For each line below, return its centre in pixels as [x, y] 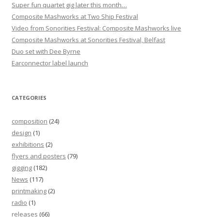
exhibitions [28, 144]
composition [30, 121]
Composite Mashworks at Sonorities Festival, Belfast [88, 40]
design [22, 133]
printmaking [29, 191]
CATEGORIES [29, 98]
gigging [22, 168]
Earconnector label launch [50, 63]
